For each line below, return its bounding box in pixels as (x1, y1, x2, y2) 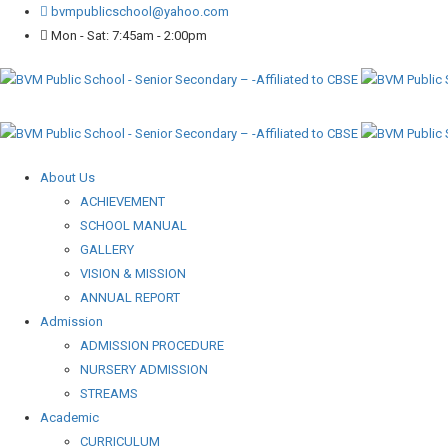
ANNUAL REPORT (80, 290, 180, 305)
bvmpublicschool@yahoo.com (48, 4, 229, 19)
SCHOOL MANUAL (80, 218, 187, 233)
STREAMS (80, 386, 138, 401)
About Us (40, 170, 95, 185)
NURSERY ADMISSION (80, 362, 208, 377)
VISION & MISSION (80, 266, 186, 281)
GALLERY (80, 242, 134, 257)
